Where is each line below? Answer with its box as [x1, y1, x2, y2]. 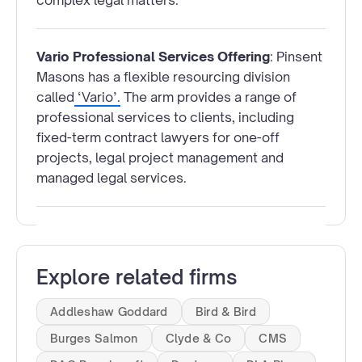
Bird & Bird [195, 305, 256, 319]
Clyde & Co [165, 331, 232, 346]
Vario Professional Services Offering [36, 48, 270, 65]
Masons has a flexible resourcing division [36, 69, 290, 86]
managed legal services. [36, 170, 187, 187]
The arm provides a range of [120, 89, 297, 106]
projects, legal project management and [36, 149, 284, 166]
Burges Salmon [50, 331, 138, 346]
